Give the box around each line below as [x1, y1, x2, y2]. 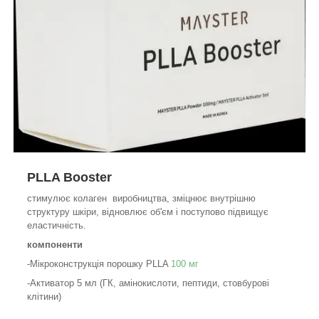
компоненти [27, 239, 83, 250]
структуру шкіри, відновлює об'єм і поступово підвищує [27, 206, 268, 217]
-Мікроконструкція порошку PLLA [27, 258, 171, 269]
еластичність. [27, 219, 86, 231]
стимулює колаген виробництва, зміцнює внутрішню [27, 192, 256, 204]
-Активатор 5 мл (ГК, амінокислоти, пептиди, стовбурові [27, 277, 269, 288]
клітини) [27, 291, 61, 302]
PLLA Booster [27, 169, 112, 184]
